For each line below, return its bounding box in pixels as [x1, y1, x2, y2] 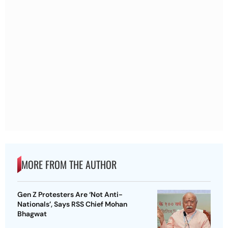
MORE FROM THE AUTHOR [21, 157, 117, 173]
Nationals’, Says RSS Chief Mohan [17, 199, 127, 209]
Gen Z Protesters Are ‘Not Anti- [17, 190, 123, 199]
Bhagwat [17, 209, 47, 219]
